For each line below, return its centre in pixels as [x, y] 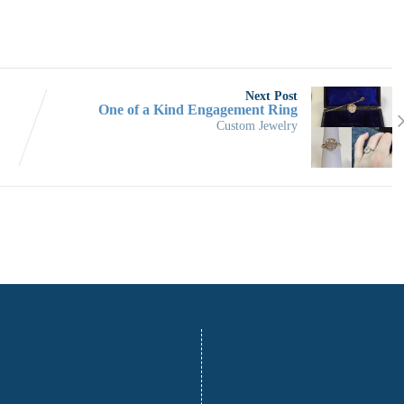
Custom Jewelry [257, 125]
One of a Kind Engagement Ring [197, 109]
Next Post [271, 95]
